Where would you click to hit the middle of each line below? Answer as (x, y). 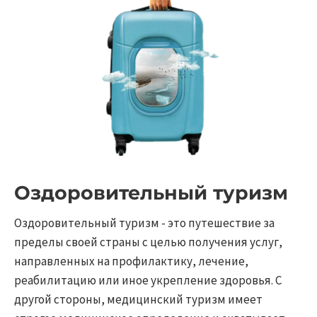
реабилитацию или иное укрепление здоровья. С (148, 281)
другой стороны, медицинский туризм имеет (138, 300)
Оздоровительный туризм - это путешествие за (144, 223)
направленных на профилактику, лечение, (131, 261)
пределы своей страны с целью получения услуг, (148, 242)
